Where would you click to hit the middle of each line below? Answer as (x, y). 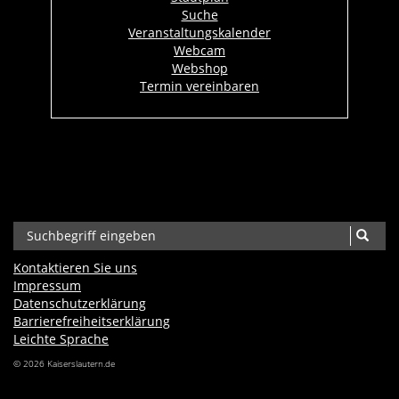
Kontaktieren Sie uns (75, 267)
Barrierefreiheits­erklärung (92, 321)
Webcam (199, 50)
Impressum (47, 285)
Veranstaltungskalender (199, 32)
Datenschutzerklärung (80, 303)
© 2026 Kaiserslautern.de (64, 363)
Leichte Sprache (61, 338)
